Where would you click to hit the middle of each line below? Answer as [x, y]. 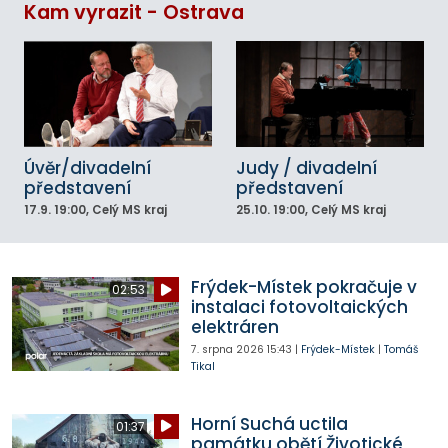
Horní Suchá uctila [269, 423]
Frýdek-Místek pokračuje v [303, 287]
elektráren [234, 327]
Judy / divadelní [306, 168]
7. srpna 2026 [227, 350]
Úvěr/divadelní [87, 168]
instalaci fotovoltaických [299, 307]
